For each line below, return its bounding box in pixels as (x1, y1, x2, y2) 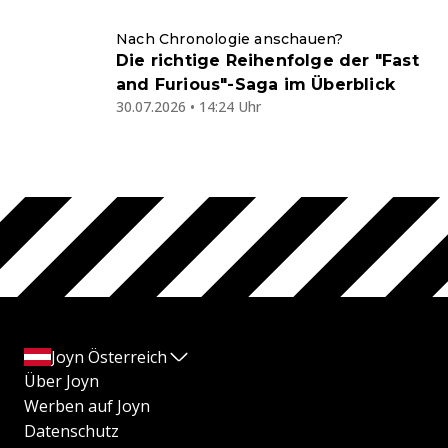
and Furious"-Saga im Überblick (116, 74, 395, 94)
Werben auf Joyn (24, 395, 150, 418)
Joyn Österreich (51, 346, 167, 369)
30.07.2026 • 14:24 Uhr (116, 96, 261, 116)
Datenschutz (24, 420, 119, 443)
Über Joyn (24, 370, 99, 393)
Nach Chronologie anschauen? (116, 29, 344, 48)
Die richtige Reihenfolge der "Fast (116, 50, 419, 70)
